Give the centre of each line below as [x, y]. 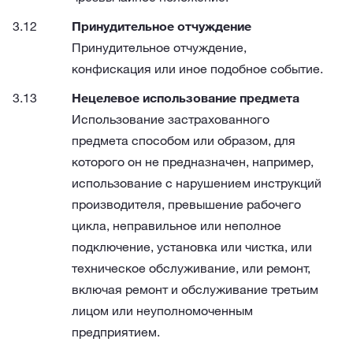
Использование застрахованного [171, 119]
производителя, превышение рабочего [186, 204]
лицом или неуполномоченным [162, 310]
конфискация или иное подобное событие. [197, 69]
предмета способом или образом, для [184, 140]
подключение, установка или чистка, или [192, 247]
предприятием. [116, 332]
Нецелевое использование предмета [186, 98]
